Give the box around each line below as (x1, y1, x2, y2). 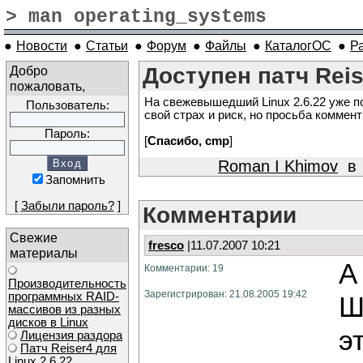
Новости (16, 38, 67, 53)
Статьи (86, 38, 128, 53)
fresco (148, 239, 184, 252)
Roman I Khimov (218, 157, 338, 175)
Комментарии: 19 (144, 263, 224, 273)
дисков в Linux (8, 316, 88, 329)
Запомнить (45, 173, 105, 186)
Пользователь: (25, 99, 109, 112)
